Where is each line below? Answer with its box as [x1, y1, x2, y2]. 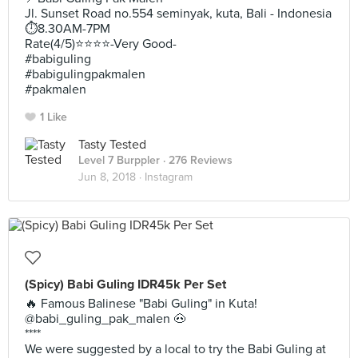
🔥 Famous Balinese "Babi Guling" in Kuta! [25, 296, 257, 312]
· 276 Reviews [160, 153, 233, 167]
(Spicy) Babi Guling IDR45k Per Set [25, 276, 226, 292]
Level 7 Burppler [78, 153, 160, 167]
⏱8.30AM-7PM [25, 21, 110, 37]
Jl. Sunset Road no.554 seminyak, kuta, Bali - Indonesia [25, 6, 332, 22]
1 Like [40, 110, 67, 124]
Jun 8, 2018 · [78, 170, 145, 184]
